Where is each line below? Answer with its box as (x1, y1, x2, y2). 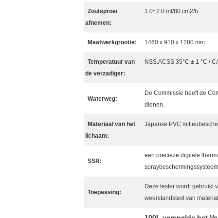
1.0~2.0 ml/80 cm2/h (145, 8, 198, 15)
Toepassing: (88, 189, 121, 196)
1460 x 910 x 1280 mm (145, 39, 205, 46)
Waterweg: (88, 95, 117, 102)
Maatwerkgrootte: (88, 39, 137, 46)
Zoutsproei (88, 8, 117, 15)
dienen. (145, 101, 164, 108)
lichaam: (85, 132, 109, 139)
